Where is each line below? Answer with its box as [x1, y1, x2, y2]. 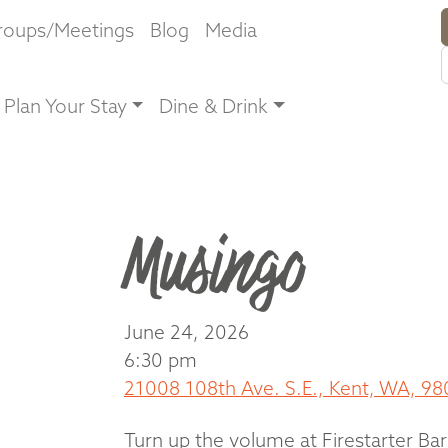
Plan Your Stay [4, 94, 128, 118]
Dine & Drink [159, 94, 269, 118]
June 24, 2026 [124, 320, 249, 344]
